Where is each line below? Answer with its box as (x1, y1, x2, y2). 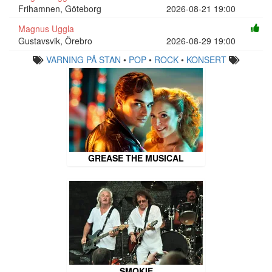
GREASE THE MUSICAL (88, 152, 184, 165)
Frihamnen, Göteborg (18, 2, 101, 15)
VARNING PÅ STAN (46, 53, 121, 66)
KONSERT (186, 53, 226, 66)
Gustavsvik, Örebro (18, 35, 92, 47)
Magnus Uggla (18, 22, 74, 35)
